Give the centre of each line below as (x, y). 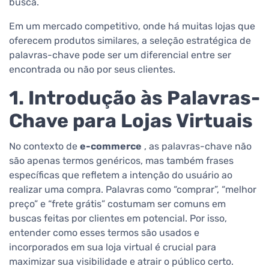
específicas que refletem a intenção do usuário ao (121, 175)
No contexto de (44, 147)
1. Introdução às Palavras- (134, 98)
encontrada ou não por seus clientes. (92, 70)
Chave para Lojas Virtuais (131, 121)
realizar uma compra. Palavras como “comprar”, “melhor (133, 190)
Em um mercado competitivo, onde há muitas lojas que (132, 26)
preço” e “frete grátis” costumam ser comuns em (117, 204)
